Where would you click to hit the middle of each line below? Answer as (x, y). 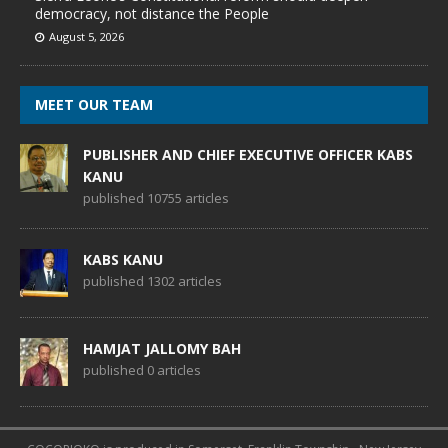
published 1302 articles (152, 280)
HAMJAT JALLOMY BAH (162, 348)
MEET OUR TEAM (94, 104)
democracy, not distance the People (152, 13)
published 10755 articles (156, 197)
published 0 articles (142, 369)
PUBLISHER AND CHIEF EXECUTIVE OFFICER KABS (248, 154)
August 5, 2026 (86, 36)
